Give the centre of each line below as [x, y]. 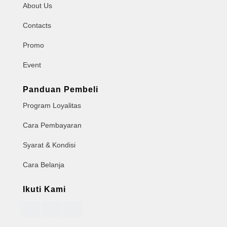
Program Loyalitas [52, 105]
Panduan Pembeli [60, 89]
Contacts [37, 25]
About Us [37, 5]
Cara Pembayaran [52, 125]
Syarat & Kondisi [49, 145]
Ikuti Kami [44, 189]
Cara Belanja [43, 164]
